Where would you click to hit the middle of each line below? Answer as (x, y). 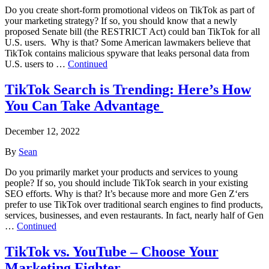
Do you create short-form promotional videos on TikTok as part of (130, 10)
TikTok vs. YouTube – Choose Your (112, 251)
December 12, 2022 (42, 131)
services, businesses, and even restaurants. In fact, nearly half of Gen (134, 215)
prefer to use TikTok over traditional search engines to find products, (134, 204)
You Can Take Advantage (84, 105)
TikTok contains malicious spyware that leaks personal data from (127, 53)
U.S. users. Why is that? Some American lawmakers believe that (128, 43)
